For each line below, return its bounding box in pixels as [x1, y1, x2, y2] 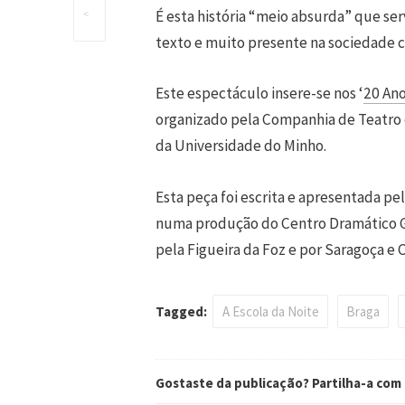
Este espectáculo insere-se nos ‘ [155, 83, 363, 104]
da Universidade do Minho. [155, 136, 326, 156]
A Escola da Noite [221, 303, 319, 321]
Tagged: [155, 303, 210, 321]
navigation [155, 45, 331, 93]
